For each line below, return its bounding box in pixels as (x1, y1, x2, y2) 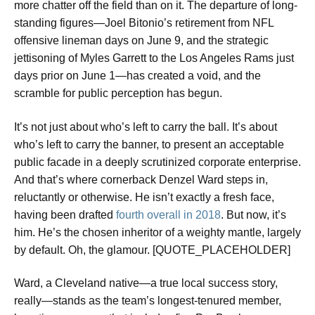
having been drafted (14, 208, 116, 221)
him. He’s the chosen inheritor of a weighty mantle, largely (14, 226, 301, 238)
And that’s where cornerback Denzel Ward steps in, (14, 173, 268, 186)
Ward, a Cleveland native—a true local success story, (14, 277, 278, 290)
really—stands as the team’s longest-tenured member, (14, 295, 281, 307)
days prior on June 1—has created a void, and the (14, 70, 261, 82)
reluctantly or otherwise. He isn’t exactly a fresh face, (14, 191, 274, 203)
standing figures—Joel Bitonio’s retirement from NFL (14, 17, 274, 30)
